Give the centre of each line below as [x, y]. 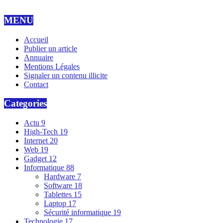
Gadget [36, 158]
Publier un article [51, 48]
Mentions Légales [52, 66]
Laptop [56, 203]
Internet [37, 140]
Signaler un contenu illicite [66, 75]
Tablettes [59, 194]
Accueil [36, 39]
